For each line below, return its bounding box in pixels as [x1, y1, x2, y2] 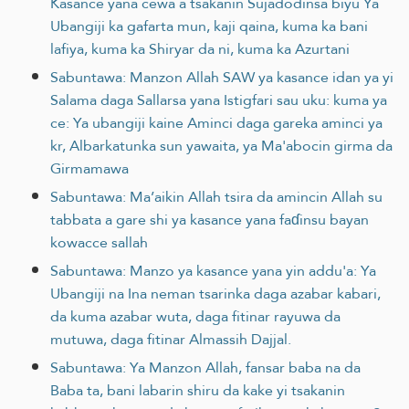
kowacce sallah [50, 228, 148, 256]
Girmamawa [50, 154, 129, 182]
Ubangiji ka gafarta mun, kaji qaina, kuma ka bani [50, 12, 368, 39]
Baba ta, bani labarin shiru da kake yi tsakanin [50, 376, 345, 404]
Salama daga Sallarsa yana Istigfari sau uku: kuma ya [50, 86, 387, 113]
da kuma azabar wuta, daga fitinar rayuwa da [50, 302, 341, 330]
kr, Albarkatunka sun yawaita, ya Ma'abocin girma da [50, 131, 393, 159]
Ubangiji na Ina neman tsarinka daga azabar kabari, [50, 279, 381, 307]
